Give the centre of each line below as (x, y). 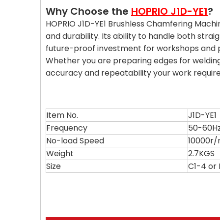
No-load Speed (75, 141)
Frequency (67, 128)
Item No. (62, 115)
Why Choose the (88, 11)
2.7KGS (201, 153)
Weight (60, 153)
